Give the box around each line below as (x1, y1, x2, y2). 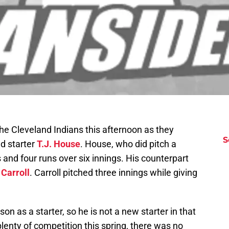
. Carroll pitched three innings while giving (30, 167, 197, 178)
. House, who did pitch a (80, 139, 176, 150)
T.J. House (37, 139, 80, 150)
